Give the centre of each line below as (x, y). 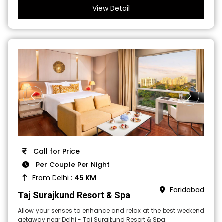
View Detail (111, 9)
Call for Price (56, 151)
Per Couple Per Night (72, 164)
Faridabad (187, 190)
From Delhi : (54, 178)
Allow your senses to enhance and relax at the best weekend (111, 210)
